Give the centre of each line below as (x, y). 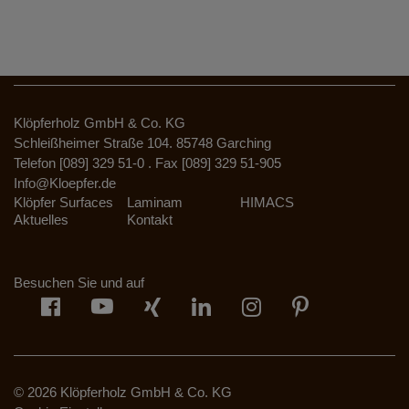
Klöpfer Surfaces (63, 202)
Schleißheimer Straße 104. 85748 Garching (142, 142)
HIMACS (267, 202)
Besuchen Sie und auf (79, 282)
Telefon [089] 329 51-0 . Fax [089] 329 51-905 (147, 163)
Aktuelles (41, 219)
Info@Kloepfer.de (65, 183)
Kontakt (150, 219)
